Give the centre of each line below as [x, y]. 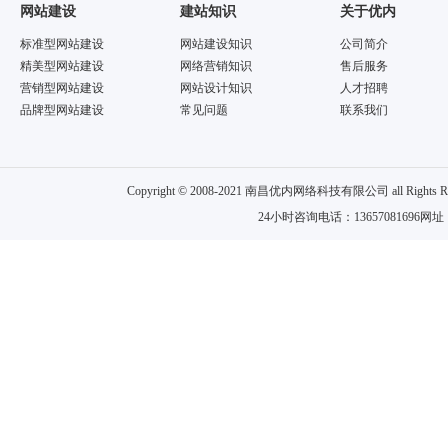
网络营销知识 [216, 66]
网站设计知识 [216, 88]
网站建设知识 [216, 44]
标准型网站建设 [62, 44]
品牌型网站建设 [62, 110]
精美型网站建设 [62, 66]
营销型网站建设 [62, 88]
